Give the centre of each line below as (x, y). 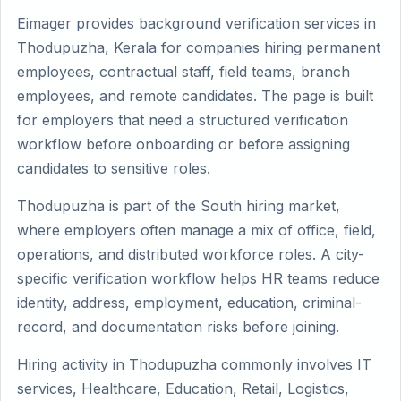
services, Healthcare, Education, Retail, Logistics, (183, 388)
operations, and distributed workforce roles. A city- (191, 254)
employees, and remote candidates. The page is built (195, 96)
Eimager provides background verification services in (196, 23)
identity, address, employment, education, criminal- (189, 303)
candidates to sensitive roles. (114, 168)
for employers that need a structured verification (183, 120)
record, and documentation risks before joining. (178, 327)
